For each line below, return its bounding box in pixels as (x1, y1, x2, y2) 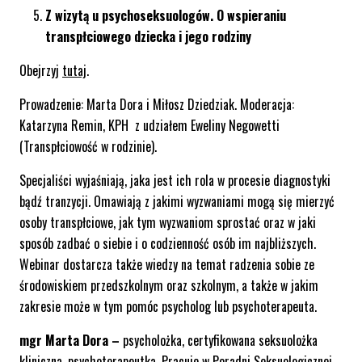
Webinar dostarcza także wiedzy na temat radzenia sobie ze (19, 255, 314, 275)
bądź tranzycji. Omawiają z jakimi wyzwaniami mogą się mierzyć (19, 192, 335, 212)
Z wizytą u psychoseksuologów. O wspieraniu (45, 6, 286, 26)
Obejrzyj (19, 61, 62, 81)
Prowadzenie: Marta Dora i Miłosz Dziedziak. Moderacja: (19, 95, 294, 115)
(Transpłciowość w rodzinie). (19, 137, 157, 157)
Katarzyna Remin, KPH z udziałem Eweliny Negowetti (19, 116, 280, 136)
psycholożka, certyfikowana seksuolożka (123, 330, 318, 351)
